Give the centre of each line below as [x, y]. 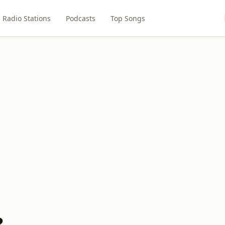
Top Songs [128, 18]
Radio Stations [26, 18]
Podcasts [80, 18]
